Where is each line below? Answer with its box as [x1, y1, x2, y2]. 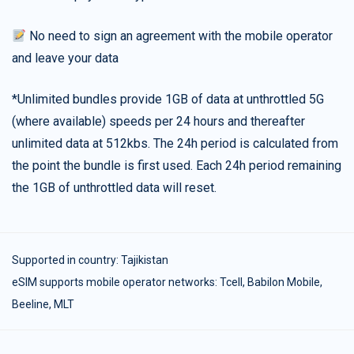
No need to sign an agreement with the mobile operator [26, 28, 333, 44]
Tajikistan [121, 254, 168, 267]
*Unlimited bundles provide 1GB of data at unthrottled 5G [12, 92, 324, 107]
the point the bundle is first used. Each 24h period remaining [12, 158, 341, 174]
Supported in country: [12, 254, 121, 267]
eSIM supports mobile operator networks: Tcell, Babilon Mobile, [12, 276, 322, 289]
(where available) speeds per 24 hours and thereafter [12, 114, 305, 130]
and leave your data [12, 51, 119, 66]
